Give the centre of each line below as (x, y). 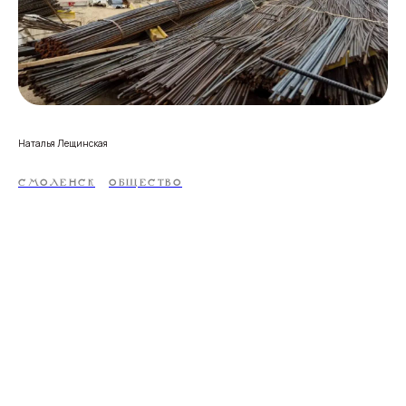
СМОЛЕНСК (57, 183)
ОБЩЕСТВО (145, 183)
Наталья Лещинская (63, 143)
